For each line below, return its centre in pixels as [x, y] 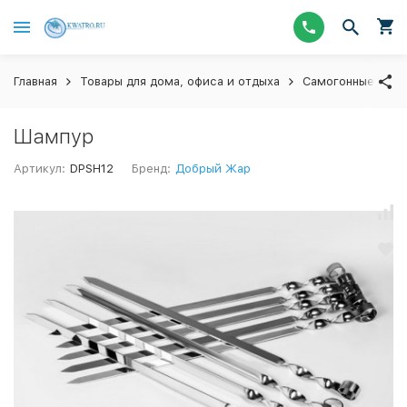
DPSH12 [92, 169]
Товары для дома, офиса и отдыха [180, 81]
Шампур [54, 136]
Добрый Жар [213, 169]
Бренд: [152, 169]
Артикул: [40, 169]
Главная [35, 81]
